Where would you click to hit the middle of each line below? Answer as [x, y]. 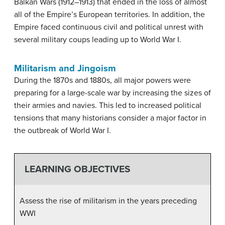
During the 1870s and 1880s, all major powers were [102, 80]
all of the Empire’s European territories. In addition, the [109, 15]
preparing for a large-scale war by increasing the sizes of [113, 93]
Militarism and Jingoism [65, 68]
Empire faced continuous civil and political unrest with [109, 27]
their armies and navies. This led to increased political [108, 105]
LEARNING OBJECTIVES [77, 169]
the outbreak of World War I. [63, 131]
